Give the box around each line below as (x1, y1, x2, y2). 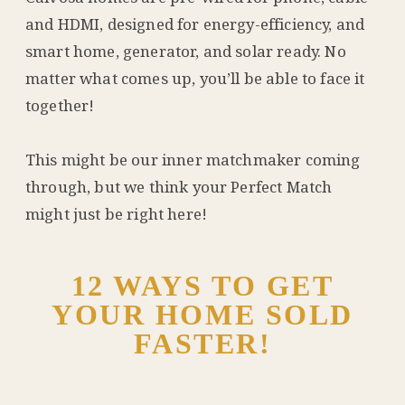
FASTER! (133, 326, 272, 360)
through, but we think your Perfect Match (25, 175, 333, 197)
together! (25, 94, 95, 116)
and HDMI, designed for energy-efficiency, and (25, 13, 365, 34)
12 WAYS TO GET (71, 268, 334, 302)
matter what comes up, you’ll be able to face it (25, 67, 365, 89)
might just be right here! (25, 202, 208, 224)
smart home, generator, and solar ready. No (25, 40, 346, 61)
